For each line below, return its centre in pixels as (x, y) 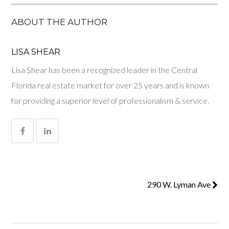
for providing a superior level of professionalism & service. (110, 101)
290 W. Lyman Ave (179, 185)
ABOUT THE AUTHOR (60, 22)
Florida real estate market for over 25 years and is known (110, 85)
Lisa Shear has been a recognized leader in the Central (105, 70)
